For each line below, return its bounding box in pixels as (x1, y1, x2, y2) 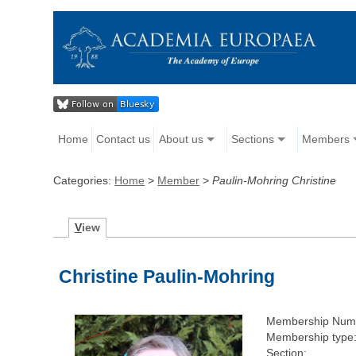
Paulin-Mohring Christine (212, 174, 337, 188)
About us (158, 133, 203, 146)
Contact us (96, 133, 151, 146)
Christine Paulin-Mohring (59, 266, 276, 288)
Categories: (53, 174, 115, 188)
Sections (230, 133, 274, 146)
